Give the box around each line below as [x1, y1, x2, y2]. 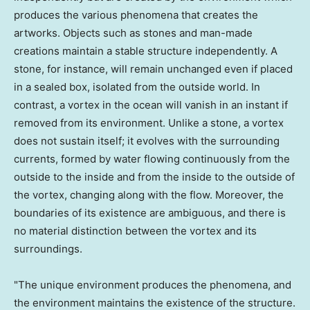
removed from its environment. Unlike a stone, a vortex [14, 116, 284, 130]
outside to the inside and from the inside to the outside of [14, 170, 295, 184]
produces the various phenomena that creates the [14, 8, 258, 22]
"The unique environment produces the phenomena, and [14, 278, 291, 292]
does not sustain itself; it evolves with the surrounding [14, 134, 280, 148]
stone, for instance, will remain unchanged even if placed [14, 62, 293, 76]
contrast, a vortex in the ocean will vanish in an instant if [14, 98, 288, 112]
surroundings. [14, 242, 82, 256]
